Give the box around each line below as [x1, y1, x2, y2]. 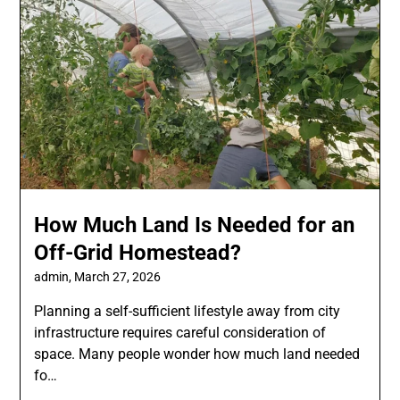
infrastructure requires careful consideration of [34, 323, 327, 341]
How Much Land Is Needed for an [34, 212, 355, 237]
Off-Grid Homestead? [34, 239, 242, 265]
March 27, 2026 [74, 269, 162, 284]
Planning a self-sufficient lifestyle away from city [34, 302, 341, 320]
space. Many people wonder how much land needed [34, 345, 361, 362]
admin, [34, 269, 75, 284]
